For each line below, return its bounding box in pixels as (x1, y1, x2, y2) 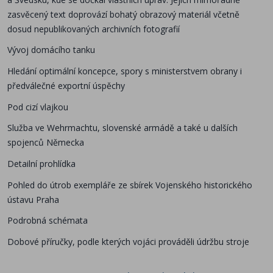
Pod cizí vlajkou (7, 101, 68, 113)
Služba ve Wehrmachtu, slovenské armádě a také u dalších (7, 122, 238, 134)
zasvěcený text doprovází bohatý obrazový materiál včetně (7, 8, 239, 20)
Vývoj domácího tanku (7, 44, 95, 56)
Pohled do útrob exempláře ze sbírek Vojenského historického (7, 179, 252, 191)
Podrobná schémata (7, 214, 88, 227)
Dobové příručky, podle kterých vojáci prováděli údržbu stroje (7, 235, 249, 247)
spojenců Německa (7, 136, 84, 149)
